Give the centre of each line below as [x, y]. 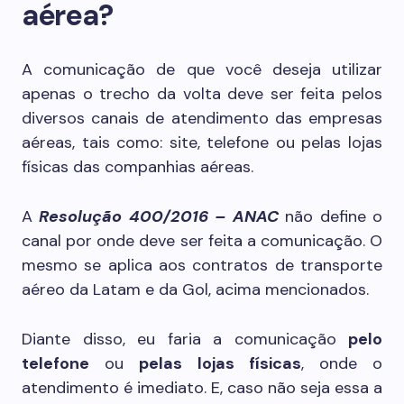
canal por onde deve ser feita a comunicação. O [202, 241]
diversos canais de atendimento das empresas [202, 118]
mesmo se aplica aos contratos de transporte [202, 265]
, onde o [342, 363]
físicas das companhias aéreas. [138, 167]
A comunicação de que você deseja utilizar [202, 69]
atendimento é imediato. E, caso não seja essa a [202, 388]
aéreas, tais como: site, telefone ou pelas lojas [202, 142]
